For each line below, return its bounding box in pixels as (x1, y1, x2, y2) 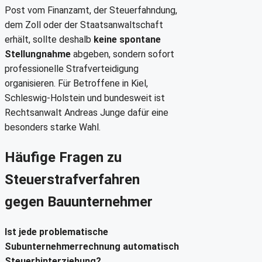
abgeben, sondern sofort (71, 49, 174, 60)
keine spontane (94, 34, 161, 46)
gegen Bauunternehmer (5, 194, 153, 211)
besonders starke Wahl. (5, 122, 101, 133)
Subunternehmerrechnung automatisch (5, 240, 179, 252)
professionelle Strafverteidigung (5, 63, 139, 75)
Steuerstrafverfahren (5, 171, 140, 188)
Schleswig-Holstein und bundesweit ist (5, 92, 165, 104)
